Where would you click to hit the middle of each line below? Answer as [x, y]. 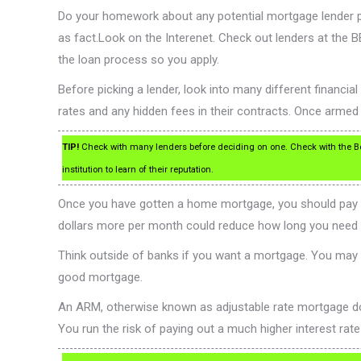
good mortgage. [100, 277]
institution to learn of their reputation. [138, 170]
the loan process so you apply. [139, 60]
